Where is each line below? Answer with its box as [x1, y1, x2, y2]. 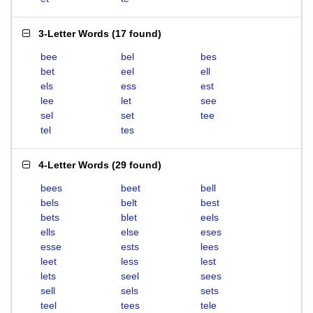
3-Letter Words [38, 28, 109, 39]
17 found [115, 28, 158, 39]
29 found [115, 159, 158, 170]
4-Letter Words [38, 159, 109, 170]
